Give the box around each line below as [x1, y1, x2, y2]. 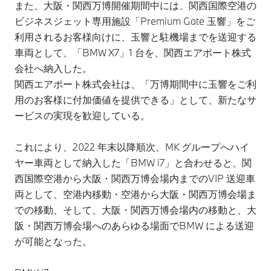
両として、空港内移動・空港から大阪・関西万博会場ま [15, 188, 256, 200]
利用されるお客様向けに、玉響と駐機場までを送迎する [15, 30, 256, 43]
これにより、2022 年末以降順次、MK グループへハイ [15, 140, 249, 153]
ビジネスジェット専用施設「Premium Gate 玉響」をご [15, 15, 255, 27]
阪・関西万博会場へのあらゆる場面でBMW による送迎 [15, 219, 254, 232]
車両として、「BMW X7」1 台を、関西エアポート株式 [15, 46, 251, 59]
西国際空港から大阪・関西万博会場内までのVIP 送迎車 [15, 172, 255, 184]
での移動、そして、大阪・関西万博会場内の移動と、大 [15, 203, 256, 216]
